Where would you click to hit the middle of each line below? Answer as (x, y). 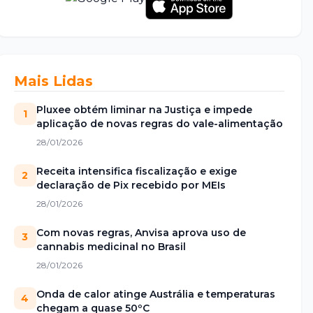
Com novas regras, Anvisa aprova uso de (141, 233)
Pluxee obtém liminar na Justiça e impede (144, 110)
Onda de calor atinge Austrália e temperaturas (155, 294)
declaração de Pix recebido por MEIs (131, 185)
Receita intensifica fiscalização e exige (136, 172)
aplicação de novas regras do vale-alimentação (159, 124)
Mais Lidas (53, 81)
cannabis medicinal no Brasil (111, 247)
